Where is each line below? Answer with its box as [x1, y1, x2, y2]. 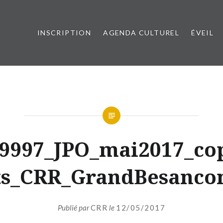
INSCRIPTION [37, 28, 92, 37]
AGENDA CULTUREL [103, 28, 180, 37]
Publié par [57, 203, 91, 212]
